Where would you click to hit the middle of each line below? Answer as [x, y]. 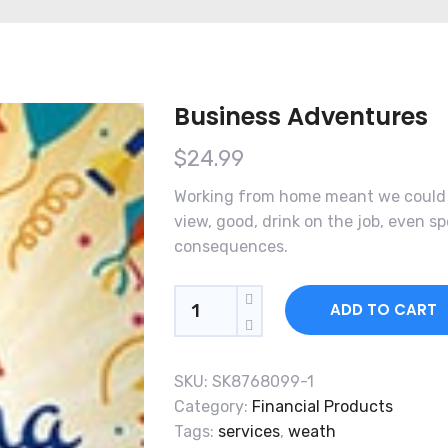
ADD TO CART [383, 309]
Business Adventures [300, 116]
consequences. [230, 246]
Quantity [228, 298]
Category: [212, 406]
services [248, 431]
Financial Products [322, 406]
